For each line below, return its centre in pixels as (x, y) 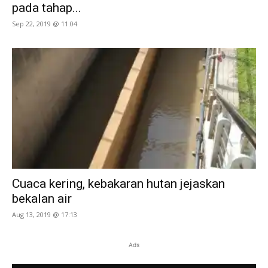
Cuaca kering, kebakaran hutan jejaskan (118, 183)
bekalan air (42, 198)
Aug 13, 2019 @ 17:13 (45, 214)
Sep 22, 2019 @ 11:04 (45, 24)
